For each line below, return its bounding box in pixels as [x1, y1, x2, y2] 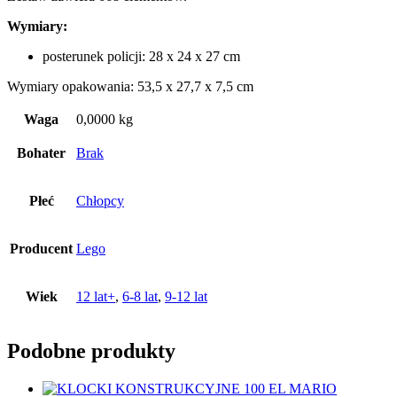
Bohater [17, 144, 66, 160]
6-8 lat [122, 288, 158, 304]
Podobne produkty [7, 339, 175, 362]
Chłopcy [76, 192, 124, 208]
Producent [10, 240, 73, 256]
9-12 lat [165, 288, 207, 304]
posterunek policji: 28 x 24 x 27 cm [43, 48, 240, 64]
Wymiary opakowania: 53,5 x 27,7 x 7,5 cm [7, 78, 253, 94]
